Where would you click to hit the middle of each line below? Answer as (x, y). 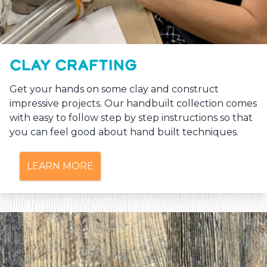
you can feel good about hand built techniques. (124, 132)
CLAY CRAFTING (73, 66)
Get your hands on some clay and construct (114, 89)
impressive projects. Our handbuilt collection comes (133, 104)
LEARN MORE (60, 166)
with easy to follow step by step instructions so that (131, 118)
